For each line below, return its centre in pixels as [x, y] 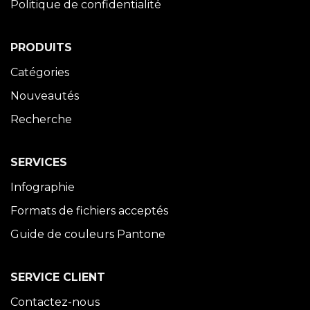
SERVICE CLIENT [58, 277]
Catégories [40, 72]
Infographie [43, 187]
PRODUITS [41, 47]
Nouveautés [45, 96]
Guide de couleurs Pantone [88, 234]
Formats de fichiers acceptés [89, 211]
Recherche [41, 119]
